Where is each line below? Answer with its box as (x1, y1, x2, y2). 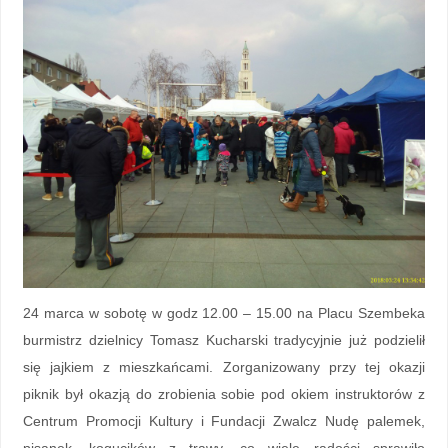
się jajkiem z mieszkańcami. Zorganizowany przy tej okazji (22, 358, 426, 375)
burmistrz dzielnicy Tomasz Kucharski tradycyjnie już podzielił (22, 331, 426, 348)
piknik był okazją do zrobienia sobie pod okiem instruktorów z (22, 385, 426, 402)
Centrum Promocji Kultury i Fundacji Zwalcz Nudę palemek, (22, 412, 426, 429)
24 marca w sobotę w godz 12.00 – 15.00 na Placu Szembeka (22, 304, 426, 321)
